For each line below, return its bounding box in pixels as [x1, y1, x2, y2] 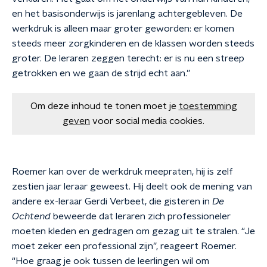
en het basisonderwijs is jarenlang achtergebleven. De [12, 9, 243, 18]
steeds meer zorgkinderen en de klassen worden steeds [12, 39, 254, 48]
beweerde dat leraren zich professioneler [51, 212, 231, 221]
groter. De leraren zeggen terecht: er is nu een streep [12, 54, 244, 63]
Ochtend [12, 212, 51, 221]
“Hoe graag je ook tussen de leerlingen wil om [12, 256, 209, 266]
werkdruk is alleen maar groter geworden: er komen [12, 24, 234, 33]
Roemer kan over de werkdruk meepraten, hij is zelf [12, 167, 233, 176]
